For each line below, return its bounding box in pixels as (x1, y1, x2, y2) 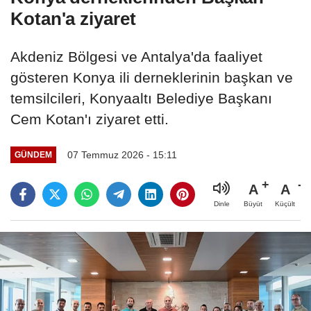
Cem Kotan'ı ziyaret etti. (10, 110, 169, 127)
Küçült (275, 199, 295, 208)
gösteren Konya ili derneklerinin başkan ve (10, 69, 293, 85)
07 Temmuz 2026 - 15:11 (67, 149, 177, 160)
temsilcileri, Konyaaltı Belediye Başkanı (10, 90, 272, 106)
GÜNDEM (14, 150, 52, 160)
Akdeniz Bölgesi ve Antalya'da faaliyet (10, 48, 262, 65)
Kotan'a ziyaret (10, 8, 136, 29)
